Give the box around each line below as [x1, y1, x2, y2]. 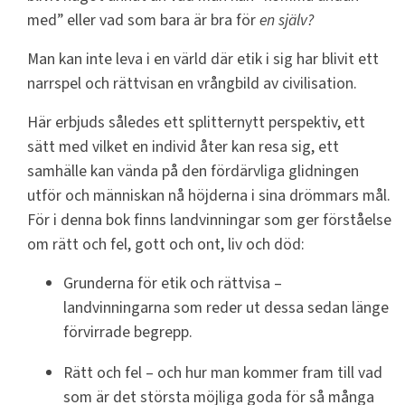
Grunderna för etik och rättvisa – [63, 272, 282, 296]
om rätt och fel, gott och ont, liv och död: [27, 233, 305, 257]
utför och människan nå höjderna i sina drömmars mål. [27, 184, 391, 208]
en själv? [259, 9, 314, 33]
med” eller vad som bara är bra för [27, 9, 259, 33]
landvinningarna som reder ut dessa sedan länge [63, 297, 389, 320]
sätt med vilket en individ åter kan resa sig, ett [27, 136, 339, 159]
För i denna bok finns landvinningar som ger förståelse [27, 209, 391, 232]
